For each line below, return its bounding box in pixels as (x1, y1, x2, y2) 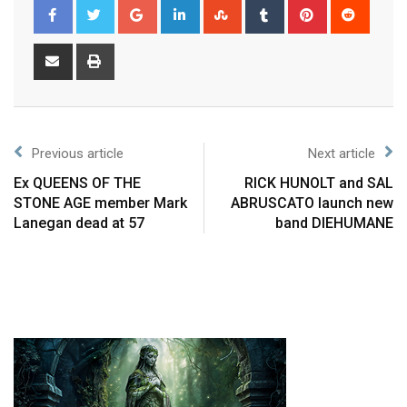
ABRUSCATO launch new (231, 194, 393, 212)
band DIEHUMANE (275, 213, 393, 232)
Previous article (32, 144, 124, 162)
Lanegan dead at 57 (14, 213, 144, 232)
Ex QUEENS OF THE (14, 174, 141, 192)
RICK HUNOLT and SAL (244, 174, 393, 192)
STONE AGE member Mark (14, 194, 187, 212)
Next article (308, 144, 375, 162)
